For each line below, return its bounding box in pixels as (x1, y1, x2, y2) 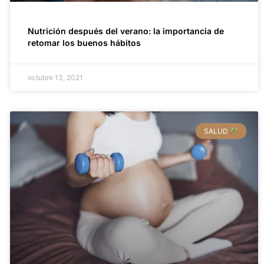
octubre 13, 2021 (27, 73, 83, 82)
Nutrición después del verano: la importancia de (27, 26, 224, 37)
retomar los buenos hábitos (27, 38, 141, 48)
